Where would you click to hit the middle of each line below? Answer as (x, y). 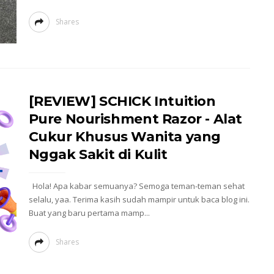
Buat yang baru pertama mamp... (89, 213)
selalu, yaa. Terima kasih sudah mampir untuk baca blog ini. (139, 199)
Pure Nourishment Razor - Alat (135, 119)
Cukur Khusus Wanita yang (124, 137)
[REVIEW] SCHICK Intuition (122, 101)
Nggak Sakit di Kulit (98, 154)
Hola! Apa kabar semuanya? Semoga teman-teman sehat (136, 186)
